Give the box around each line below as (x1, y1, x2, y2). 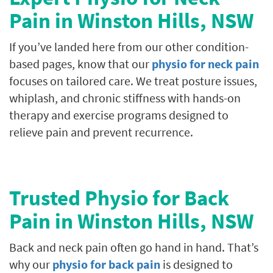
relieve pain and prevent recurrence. (9, 124, 193, 140)
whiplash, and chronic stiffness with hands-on (9, 90, 241, 105)
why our (9, 257, 52, 272)
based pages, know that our (9, 56, 152, 71)
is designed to (160, 257, 233, 272)
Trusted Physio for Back (9, 185, 229, 211)
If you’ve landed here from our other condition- (9, 39, 249, 54)
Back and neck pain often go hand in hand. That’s (9, 239, 258, 255)
